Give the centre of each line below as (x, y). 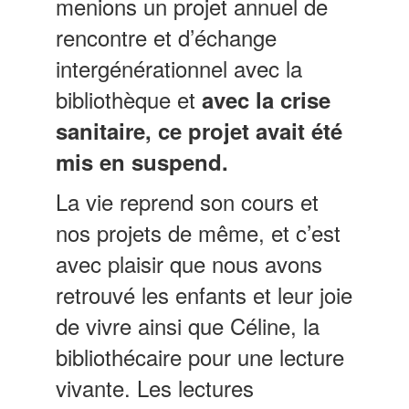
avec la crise (267, 99)
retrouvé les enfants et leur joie (204, 294)
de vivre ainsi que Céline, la (188, 325)
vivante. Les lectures (155, 387)
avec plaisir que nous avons (189, 263)
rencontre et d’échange (167, 37)
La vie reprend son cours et (188, 201)
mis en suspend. (142, 161)
